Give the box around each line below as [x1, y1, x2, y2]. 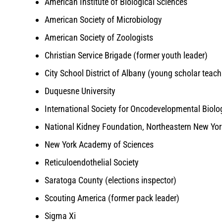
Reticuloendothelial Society [45, 157, 139, 168]
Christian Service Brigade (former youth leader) [45, 50, 208, 61]
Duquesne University [45, 86, 115, 97]
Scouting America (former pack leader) [45, 193, 179, 204]
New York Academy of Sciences [45, 139, 154, 150]
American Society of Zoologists [45, 32, 153, 43]
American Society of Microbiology [45, 14, 162, 25]
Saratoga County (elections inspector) [45, 175, 176, 186]
